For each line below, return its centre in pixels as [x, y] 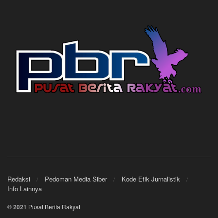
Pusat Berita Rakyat [54, 207]
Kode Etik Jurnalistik [151, 179]
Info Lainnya [25, 189]
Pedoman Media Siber [76, 179]
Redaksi [19, 179]
